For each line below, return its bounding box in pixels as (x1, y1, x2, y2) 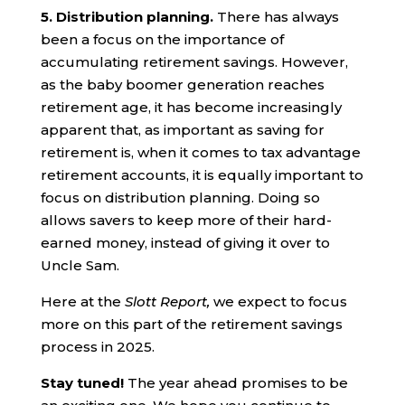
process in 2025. (40, 337, 155, 355)
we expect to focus (209, 292, 347, 310)
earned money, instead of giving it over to (40, 233, 330, 251)
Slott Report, (124, 292, 210, 310)
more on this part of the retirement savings (40, 315, 343, 333)
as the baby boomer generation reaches (40, 75, 325, 93)
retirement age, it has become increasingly (40, 98, 342, 116)
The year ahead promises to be (127, 373, 348, 391)
